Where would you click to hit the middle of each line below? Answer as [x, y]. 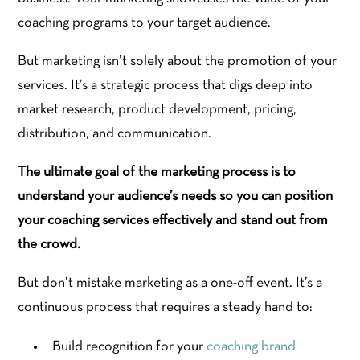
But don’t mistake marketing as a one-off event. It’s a [170, 284]
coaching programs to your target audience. [146, 23]
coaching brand [252, 347]
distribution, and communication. [116, 134]
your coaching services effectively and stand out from [173, 221]
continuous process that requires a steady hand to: [166, 308]
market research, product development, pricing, [157, 110]
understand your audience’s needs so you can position [176, 197]
